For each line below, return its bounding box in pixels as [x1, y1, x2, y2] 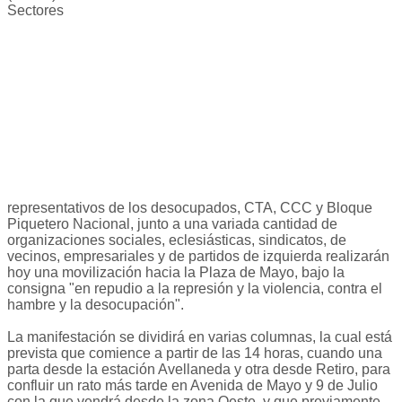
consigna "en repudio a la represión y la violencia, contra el [7, 281, 382, 297]
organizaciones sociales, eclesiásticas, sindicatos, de [7, 232, 346, 249]
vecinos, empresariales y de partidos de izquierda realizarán [7, 249, 389, 265]
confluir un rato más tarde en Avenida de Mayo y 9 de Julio [7, 378, 378, 394]
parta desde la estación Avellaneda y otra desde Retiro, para [7, 362, 390, 378]
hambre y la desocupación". [7, 297, 184, 313]
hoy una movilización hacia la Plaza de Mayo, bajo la [7, 265, 345, 281]
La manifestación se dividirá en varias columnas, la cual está [7, 329, 392, 345]
